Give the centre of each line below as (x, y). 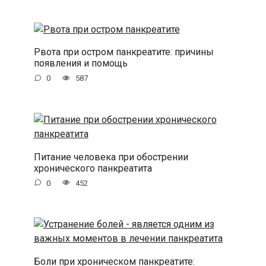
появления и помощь (80, 63)
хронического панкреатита (93, 168)
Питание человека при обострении (111, 157)
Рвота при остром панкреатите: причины (123, 52)
